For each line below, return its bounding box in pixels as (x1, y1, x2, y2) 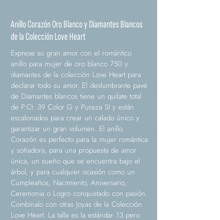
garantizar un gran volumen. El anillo (11, 123, 123, 135)
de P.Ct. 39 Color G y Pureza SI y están (11, 102, 134, 113)
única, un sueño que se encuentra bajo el (11, 156, 140, 167)
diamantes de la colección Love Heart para (11, 69, 141, 81)
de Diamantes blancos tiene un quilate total (11, 91, 141, 102)
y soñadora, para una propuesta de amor (11, 145, 137, 156)
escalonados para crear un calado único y (11, 112, 139, 124)
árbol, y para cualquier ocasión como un (11, 166, 135, 178)
